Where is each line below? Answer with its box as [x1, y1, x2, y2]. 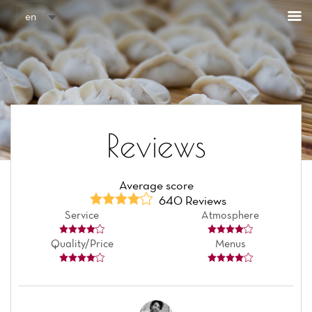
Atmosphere [201, 208, 259, 222]
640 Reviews [155, 192, 226, 209]
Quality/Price [50, 236, 114, 251]
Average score [118, 177, 194, 194]
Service [65, 208, 99, 222]
